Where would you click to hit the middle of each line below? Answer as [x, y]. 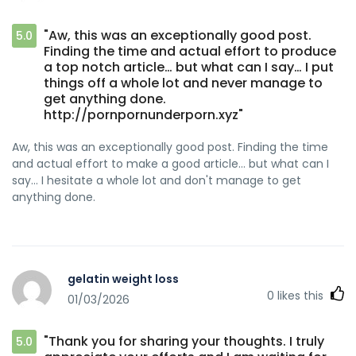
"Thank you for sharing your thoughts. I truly [184, 341]
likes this [300, 295]
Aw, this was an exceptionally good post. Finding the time [170, 147]
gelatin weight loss [123, 279]
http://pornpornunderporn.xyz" [143, 114]
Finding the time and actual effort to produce [190, 51]
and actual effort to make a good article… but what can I [170, 163]
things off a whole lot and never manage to [183, 83]
